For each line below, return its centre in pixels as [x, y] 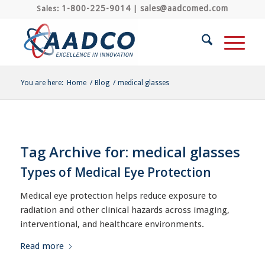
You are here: [42, 83]
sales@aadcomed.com [184, 8]
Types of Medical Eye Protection [115, 172]
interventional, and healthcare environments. [112, 224]
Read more [42, 246]
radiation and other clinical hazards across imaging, [125, 210]
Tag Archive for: [76, 152]
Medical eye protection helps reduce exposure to [118, 195]
